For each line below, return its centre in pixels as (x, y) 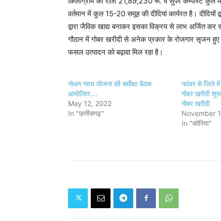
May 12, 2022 (90, 103)
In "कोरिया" (196, 123)
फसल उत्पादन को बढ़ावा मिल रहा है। (116, 52)
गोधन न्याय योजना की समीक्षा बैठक (110, 83)
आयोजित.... (83, 93)
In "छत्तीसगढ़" (86, 113)
